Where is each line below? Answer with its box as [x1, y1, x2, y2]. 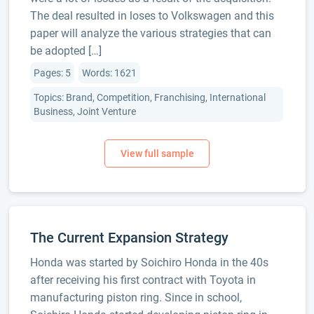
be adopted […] [29, 44, 102, 57]
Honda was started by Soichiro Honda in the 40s [29, 256, 268, 269]
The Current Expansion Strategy [29, 229, 228, 246]
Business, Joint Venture [33, 106, 136, 117]
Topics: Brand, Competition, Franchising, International [33, 92, 266, 103]
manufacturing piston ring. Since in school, [29, 291, 242, 304]
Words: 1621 [81, 67, 137, 78]
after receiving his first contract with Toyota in [29, 273, 256, 287]
